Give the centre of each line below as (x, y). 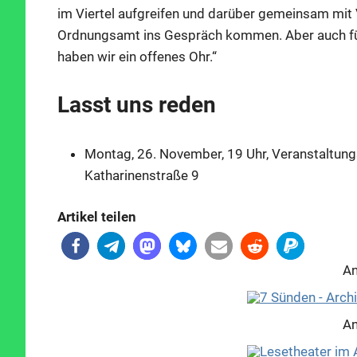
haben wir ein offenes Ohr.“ (137, 56)
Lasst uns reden (137, 105)
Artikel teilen (97, 217)
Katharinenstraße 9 (142, 175)
